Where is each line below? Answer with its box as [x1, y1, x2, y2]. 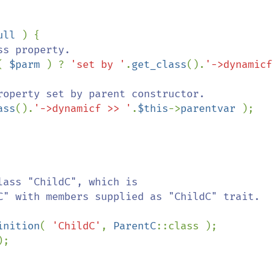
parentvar [180, 102, 242, 115]
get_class [131, 58, 187, 71]
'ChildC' [52, 220, 101, 232]
